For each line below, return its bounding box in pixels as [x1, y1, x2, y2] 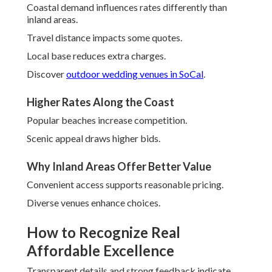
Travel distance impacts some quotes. [27, 32, 182, 44]
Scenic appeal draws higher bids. [27, 132, 160, 144]
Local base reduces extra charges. [27, 50, 166, 62]
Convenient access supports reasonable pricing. [27, 178, 223, 191]
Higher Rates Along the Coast [27, 95, 174, 109]
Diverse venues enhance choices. [27, 197, 160, 209]
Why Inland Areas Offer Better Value [27, 160, 211, 174]
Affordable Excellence [27, 242, 174, 260]
